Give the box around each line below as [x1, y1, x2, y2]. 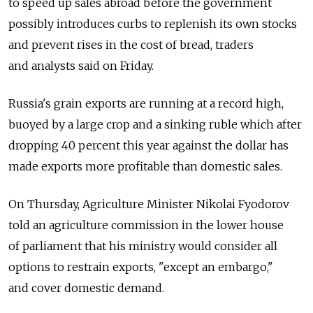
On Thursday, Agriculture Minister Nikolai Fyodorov [8, 196, 289, 211]
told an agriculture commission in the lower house [8, 217, 284, 232]
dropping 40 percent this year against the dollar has [8, 138, 289, 152]
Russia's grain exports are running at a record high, [8, 96, 284, 110]
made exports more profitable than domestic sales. [8, 159, 282, 173]
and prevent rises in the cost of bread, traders [8, 37, 254, 52]
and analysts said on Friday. [8, 58, 154, 73]
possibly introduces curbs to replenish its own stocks [8, 16, 297, 31]
